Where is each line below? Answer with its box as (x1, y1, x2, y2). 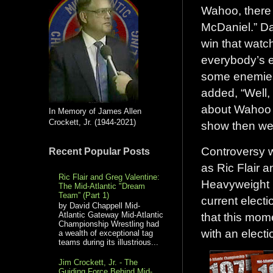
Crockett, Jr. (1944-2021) (49, 117, 136, 127)
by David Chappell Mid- (58, 201, 141, 211)
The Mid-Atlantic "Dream (58, 181, 146, 191)
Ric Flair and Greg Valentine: (58, 172, 160, 182)
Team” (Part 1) (58, 190, 110, 200)
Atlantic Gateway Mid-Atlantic (58, 210, 164, 220)
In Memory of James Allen (49, 106, 141, 116)
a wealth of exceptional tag (58, 229, 154, 238)
